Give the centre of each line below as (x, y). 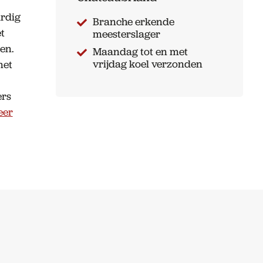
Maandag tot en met (140, 52)
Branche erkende (133, 22)
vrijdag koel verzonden (147, 64)
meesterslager (126, 34)
